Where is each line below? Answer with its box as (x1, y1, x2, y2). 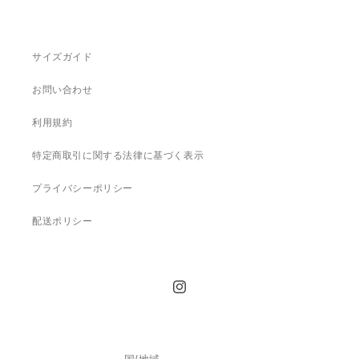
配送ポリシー (32, 216, 93, 228)
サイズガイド (32, 51, 93, 63)
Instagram (171, 288, 219, 300)
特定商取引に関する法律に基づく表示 (32, 150, 204, 162)
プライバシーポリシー (32, 183, 133, 195)
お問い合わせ (32, 84, 93, 96)
